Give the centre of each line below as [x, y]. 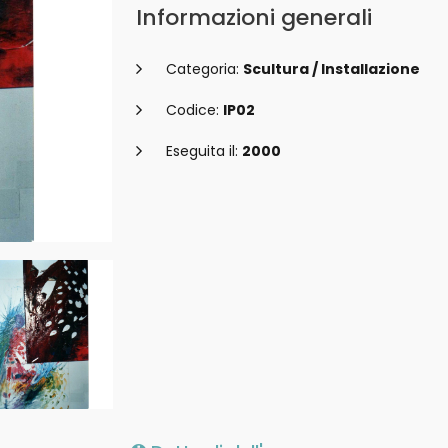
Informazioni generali [254, 17]
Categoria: [204, 69]
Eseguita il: [204, 151]
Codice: [194, 110]
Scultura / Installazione [331, 69]
